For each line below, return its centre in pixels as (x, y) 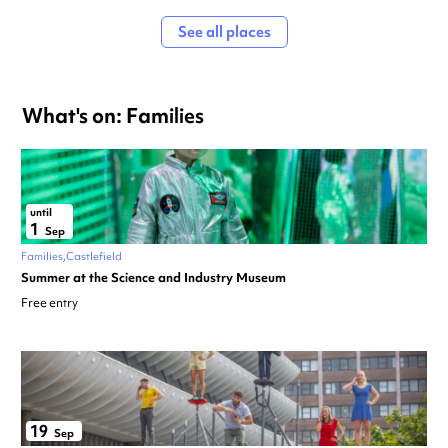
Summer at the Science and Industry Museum (153, 278)
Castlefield (94, 256)
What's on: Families (113, 116)
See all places (224, 32)
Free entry (49, 303)
